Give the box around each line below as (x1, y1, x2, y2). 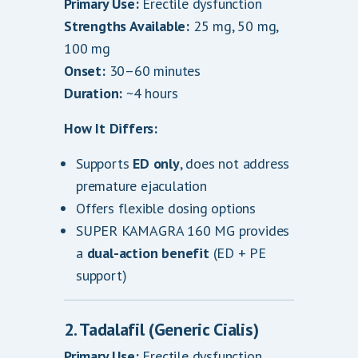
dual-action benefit (86, 244, 209, 262)
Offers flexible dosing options (76, 199, 256, 217)
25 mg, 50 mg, (189, 17, 279, 35)
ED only (133, 154, 180, 173)
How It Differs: (64, 119, 157, 137)
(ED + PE (209, 244, 267, 262)
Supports (76, 154, 133, 173)
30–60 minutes (105, 62, 201, 80)
